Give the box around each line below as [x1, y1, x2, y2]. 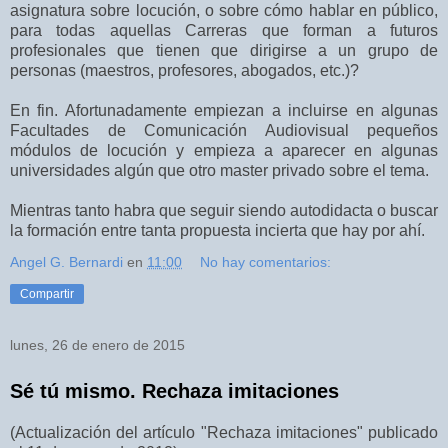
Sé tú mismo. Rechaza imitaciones [10, 379, 339, 402]
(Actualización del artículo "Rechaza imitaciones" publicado [10, 423, 438, 441]
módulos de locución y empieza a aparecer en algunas [10, 141, 438, 159]
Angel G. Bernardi [10, 253, 123, 270]
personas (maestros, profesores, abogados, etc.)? [10, 61, 359, 79]
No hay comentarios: [200, 253, 332, 270]
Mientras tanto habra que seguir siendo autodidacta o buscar [10, 201, 438, 219]
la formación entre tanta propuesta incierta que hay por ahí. [10, 221, 425, 239]
